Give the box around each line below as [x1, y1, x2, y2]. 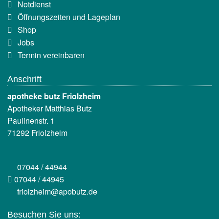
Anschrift [7, 74, 42, 84]
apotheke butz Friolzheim [7, 90, 101, 102]
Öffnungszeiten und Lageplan [17, 11, 120, 23]
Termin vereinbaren [17, 49, 85, 61]
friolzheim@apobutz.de [17, 185, 97, 197]
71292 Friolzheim [7, 127, 67, 138]
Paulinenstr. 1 [7, 114, 55, 126]
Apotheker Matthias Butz [7, 102, 92, 114]
